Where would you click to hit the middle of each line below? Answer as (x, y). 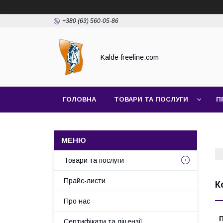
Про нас (77, 201)
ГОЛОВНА (79, 99)
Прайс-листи (85, 181)
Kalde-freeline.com (130, 57)
